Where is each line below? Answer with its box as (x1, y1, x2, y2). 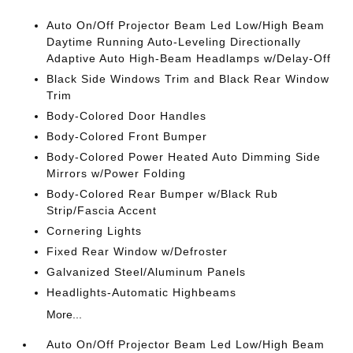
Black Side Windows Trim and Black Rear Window (46, 72, 330, 86)
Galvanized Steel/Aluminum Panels (46, 266, 247, 279)
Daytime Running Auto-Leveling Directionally (46, 35, 302, 49)
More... (46, 308, 83, 321)
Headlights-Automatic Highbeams (46, 286, 237, 299)
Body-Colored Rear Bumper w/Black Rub (46, 188, 279, 201)
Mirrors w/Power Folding (46, 167, 187, 180)
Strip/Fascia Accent (46, 204, 158, 217)
